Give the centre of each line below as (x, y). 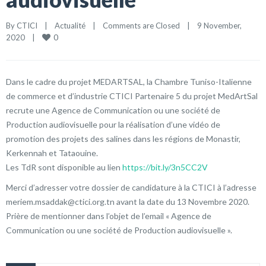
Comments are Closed (141, 25)
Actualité (70, 25)
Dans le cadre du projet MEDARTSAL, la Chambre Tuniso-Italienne (129, 81)
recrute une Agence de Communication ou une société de (113, 110)
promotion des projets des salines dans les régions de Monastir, (123, 138)
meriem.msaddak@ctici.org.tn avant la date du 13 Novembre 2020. (128, 201)
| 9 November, (211, 25)
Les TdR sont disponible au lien (64, 167)
